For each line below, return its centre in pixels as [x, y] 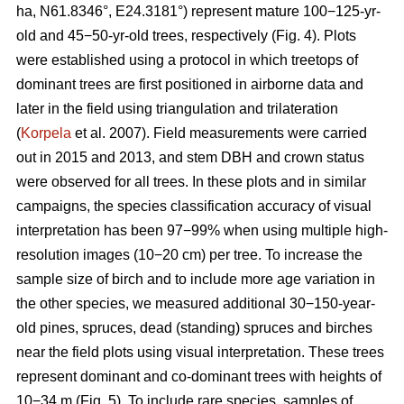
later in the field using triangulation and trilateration [177, 108]
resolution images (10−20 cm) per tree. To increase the [189, 254]
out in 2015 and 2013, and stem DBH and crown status [190, 157]
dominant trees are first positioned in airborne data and [190, 84]
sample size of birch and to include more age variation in [196, 279]
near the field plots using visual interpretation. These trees [200, 352]
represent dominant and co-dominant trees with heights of [199, 376]
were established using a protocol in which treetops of [187, 60]
